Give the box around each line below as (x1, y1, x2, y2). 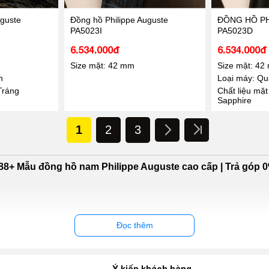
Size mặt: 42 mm (70, 60, 134, 70)
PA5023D (217, 25, 253, 35)
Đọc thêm (116, 220, 153, 230)
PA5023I (70, 25, 102, 35)
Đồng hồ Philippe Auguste (70, 14, 168, 25)
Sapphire (217, 95, 252, 105)
